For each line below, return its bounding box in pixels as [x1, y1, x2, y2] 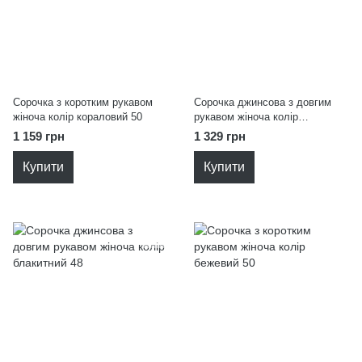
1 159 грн [13, 129, 65, 143]
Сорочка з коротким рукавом [13, 96, 153, 108]
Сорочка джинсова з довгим [194, 96, 331, 108]
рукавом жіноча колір [194, 111, 298, 123]
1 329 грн [194, 129, 246, 143]
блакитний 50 [194, 125, 258, 137]
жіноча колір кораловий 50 [13, 111, 142, 123]
